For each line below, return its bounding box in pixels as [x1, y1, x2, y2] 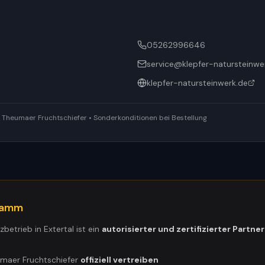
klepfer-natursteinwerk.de [147, 77, 248, 88]
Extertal [44, 224, 74, 234]
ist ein [74, 224, 102, 234]
